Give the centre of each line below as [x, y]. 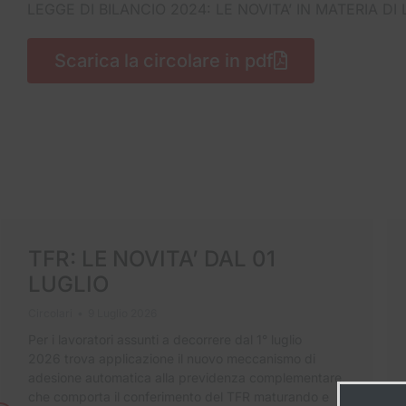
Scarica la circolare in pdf [164, 61]
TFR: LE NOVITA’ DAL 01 [151, 259]
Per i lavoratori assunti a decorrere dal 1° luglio [164, 340]
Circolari [50, 314]
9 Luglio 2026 [122, 314]
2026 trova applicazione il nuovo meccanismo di [171, 359]
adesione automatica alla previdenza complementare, [186, 378]
